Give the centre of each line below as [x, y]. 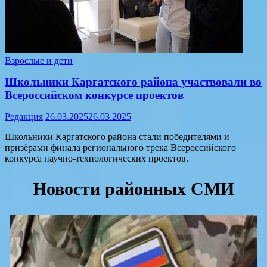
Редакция [24, 116]
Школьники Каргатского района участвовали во [133, 82]
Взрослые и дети [39, 61]
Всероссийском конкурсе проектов [94, 95]
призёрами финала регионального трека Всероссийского [120, 147]
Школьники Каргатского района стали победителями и [117, 136]
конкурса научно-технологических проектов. [97, 158]
